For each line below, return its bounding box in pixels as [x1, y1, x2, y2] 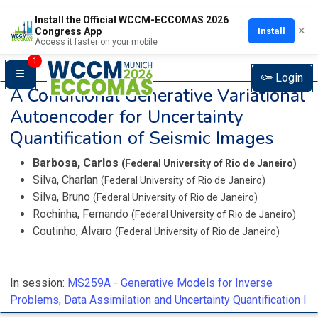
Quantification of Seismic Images [10, 126, 273, 150]
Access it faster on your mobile [34, 37, 158, 47]
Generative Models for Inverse [121, 276, 273, 290]
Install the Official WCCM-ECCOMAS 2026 [34, 14, 229, 26]
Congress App [34, 26, 102, 37]
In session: [10, 276, 67, 290]
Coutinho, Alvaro [33, 224, 115, 238]
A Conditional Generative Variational [10, 83, 305, 108]
